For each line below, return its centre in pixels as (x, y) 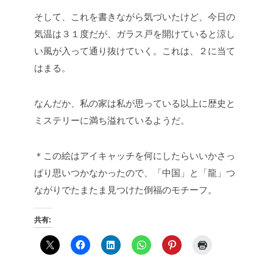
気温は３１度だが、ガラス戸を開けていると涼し (135, 34)
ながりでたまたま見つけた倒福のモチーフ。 (126, 190)
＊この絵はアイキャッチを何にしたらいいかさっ (135, 155)
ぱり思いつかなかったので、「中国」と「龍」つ (135, 172)
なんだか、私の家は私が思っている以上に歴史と (135, 103)
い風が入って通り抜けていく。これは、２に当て (135, 51)
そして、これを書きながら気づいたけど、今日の (135, 16)
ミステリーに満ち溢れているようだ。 (112, 120)
